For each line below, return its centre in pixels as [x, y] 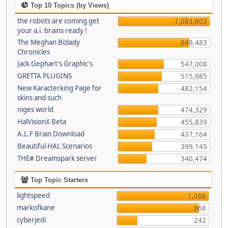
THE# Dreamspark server [57, 158]
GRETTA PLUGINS [45, 76]
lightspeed [33, 195]
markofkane [36, 208]
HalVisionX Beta [42, 122]
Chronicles [34, 52]
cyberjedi [31, 220]
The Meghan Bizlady [49, 42]
